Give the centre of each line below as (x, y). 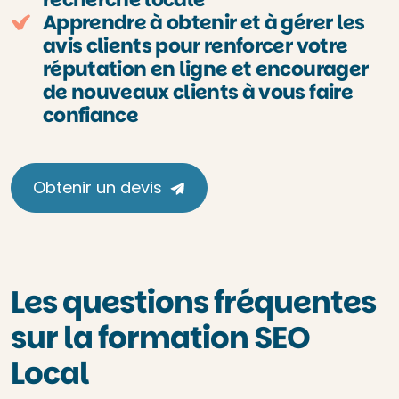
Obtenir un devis (98, 187)
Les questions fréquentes (193, 302)
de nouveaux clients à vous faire (198, 92)
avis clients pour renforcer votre (195, 46)
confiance (91, 115)
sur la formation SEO (160, 338)
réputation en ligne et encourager (206, 69)
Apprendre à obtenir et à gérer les (204, 23)
